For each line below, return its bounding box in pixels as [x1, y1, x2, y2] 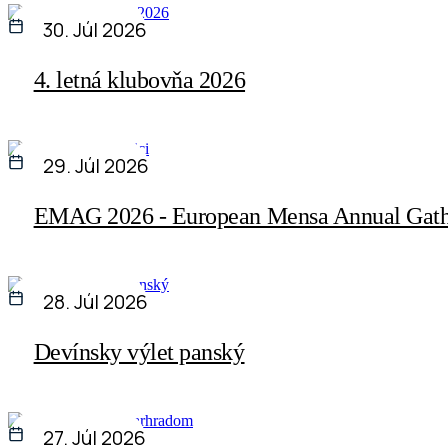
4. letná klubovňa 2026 [33, 67, 246, 94]
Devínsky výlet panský [33, 339, 245, 366]
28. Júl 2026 [43, 289, 149, 316]
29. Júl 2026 [43, 153, 150, 180]
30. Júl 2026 [43, 17, 148, 44]
